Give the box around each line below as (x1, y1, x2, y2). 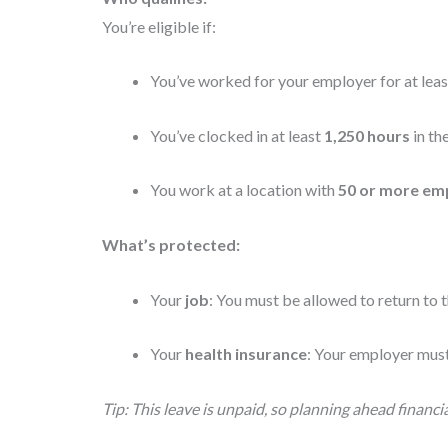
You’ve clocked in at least (150, 125, 324, 145)
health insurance (185, 344, 307, 364)
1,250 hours (324, 125, 410, 145)
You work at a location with (150, 180, 338, 200)
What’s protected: (102, 234, 240, 254)
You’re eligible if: (102, 16, 216, 36)
